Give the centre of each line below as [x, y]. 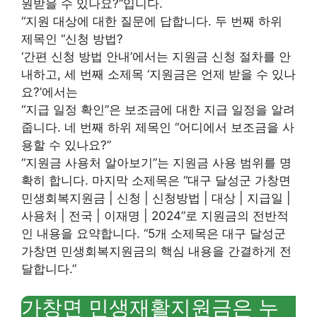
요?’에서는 [50, 92]
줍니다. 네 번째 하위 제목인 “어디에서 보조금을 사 [158, 127]
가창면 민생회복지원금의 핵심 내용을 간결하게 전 [156, 251]
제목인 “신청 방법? [72, 39]
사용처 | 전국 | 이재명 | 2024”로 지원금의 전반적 [155, 215]
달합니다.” [49, 269]
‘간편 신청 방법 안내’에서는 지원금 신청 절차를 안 [156, 56]
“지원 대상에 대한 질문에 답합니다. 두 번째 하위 [152, 21]
